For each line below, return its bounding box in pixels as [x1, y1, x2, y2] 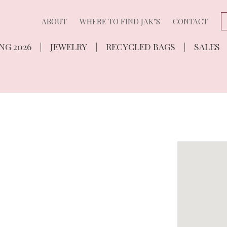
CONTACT [173, 16, 208, 26]
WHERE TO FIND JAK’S [80, 16, 161, 26]
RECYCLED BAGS [105, 40, 175, 52]
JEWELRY [50, 40, 87, 52]
